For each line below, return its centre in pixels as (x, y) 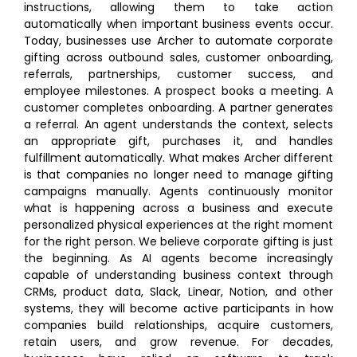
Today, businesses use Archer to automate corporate (178, 41)
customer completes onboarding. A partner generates (178, 108)
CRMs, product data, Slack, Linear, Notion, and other (178, 292)
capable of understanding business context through (178, 275)
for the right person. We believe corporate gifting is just (178, 241)
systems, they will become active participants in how (178, 308)
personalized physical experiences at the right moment (178, 225)
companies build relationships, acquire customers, (178, 325)
